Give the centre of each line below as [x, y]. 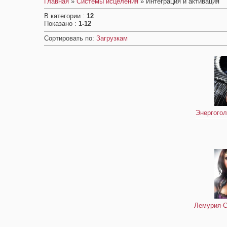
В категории [63, 16]
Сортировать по [68, 38]
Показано [59, 24]
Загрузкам [112, 38]
